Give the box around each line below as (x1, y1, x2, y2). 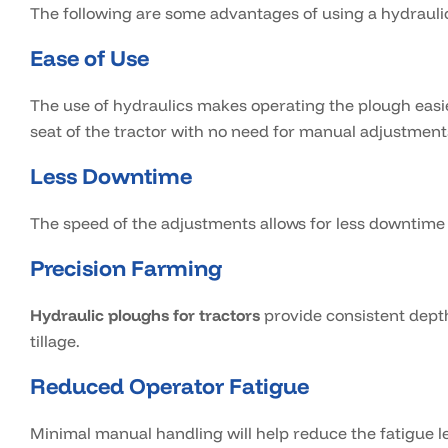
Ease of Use (30, 44, 149, 73)
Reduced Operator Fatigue (30, 372, 309, 401)
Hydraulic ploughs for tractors (30, 305, 260, 326)
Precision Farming (30, 254, 222, 283)
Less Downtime (30, 162, 192, 191)
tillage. (30, 331, 80, 352)
